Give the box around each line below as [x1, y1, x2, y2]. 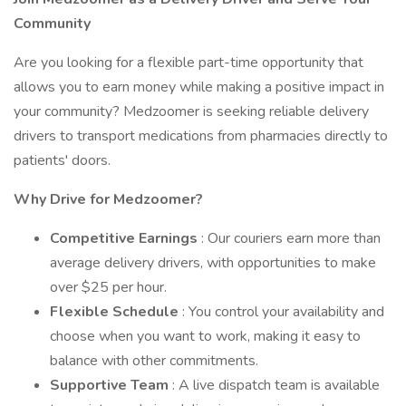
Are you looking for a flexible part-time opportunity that [14, 53, 363, 72]
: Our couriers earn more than [201, 228, 381, 248]
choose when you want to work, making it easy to [50, 326, 361, 346]
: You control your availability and [182, 302, 384, 322]
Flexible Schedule [50, 302, 182, 322]
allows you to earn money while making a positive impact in [14, 77, 384, 97]
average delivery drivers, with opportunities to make [50, 253, 376, 273]
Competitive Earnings [50, 228, 201, 248]
